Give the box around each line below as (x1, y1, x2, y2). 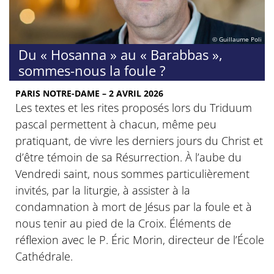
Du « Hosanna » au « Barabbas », (18, 45, 223, 64)
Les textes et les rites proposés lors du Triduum (15, 100, 252, 115)
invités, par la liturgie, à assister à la (15, 182, 190, 198)
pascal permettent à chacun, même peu (15, 116, 217, 131)
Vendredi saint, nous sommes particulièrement (15, 166, 250, 181)
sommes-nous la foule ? (18, 61, 166, 80)
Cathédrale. (15, 248, 73, 264)
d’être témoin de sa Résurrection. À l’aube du (15, 149, 242, 165)
